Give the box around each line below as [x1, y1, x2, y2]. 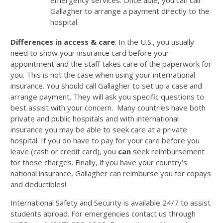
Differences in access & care [10, 37, 115, 47]
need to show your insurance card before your [10, 48, 169, 58]
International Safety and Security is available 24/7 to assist [10, 198, 211, 208]
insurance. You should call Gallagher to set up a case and [10, 81, 202, 91]
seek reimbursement [133, 146, 205, 156]
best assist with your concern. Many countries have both [10, 103, 206, 112]
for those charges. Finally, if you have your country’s [10, 157, 187, 167]
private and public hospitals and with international [10, 113, 179, 123]
